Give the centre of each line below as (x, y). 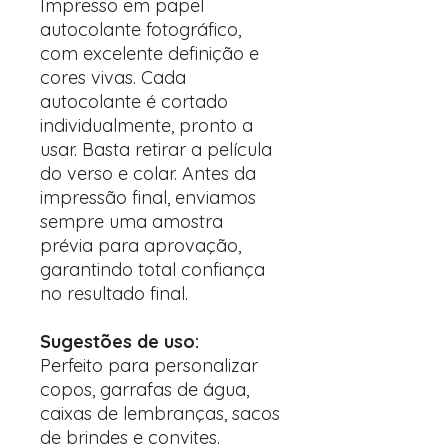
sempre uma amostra (131, 221)
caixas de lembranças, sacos (160, 413)
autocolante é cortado (134, 101)
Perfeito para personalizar (149, 365)
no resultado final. (114, 293)
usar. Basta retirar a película (156, 149)
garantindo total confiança (152, 269)
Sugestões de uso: (119, 341)
